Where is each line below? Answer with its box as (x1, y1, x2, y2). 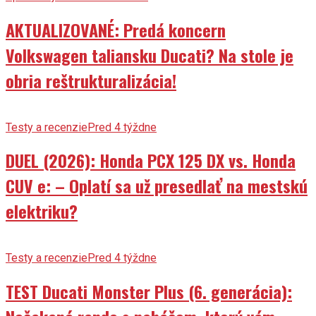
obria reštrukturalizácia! (6, 67, 176, 93)
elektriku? (6, 198, 78, 224)
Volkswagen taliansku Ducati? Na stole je (6, 42, 293, 68)
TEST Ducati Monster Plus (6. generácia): (6, 279, 292, 305)
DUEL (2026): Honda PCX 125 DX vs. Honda (6, 147, 296, 174)
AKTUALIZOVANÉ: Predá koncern (6, 16, 226, 42)
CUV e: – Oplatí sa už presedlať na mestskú (6, 173, 308, 199)
